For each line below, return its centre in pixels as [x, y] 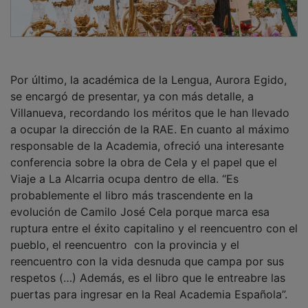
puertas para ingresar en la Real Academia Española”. [149, 284]
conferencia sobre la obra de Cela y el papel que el [144, 152]
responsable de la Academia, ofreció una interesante [147, 136]
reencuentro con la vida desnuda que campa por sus [147, 251]
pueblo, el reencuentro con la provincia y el [125, 235]
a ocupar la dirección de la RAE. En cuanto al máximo [150, 119]
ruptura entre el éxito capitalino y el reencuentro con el [154, 218]
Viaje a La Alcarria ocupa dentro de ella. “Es [124, 169]
